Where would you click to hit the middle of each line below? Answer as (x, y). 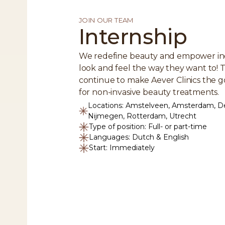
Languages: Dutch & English (139, 137)
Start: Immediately (122, 148)
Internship (133, 37)
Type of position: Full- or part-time (148, 127)
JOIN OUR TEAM (106, 20)
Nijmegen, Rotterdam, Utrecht (142, 116)
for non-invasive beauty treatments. (150, 92)
